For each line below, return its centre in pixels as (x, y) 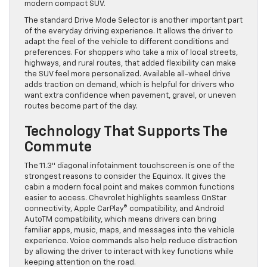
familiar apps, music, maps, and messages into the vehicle (130, 230)
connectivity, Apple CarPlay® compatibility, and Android (124, 209)
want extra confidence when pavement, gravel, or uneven (130, 95)
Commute (58, 147)
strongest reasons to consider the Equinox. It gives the (125, 176)
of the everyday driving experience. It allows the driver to (129, 31)
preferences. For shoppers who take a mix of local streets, (131, 52)
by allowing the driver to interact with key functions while (129, 252)
